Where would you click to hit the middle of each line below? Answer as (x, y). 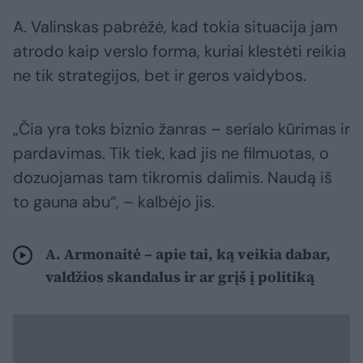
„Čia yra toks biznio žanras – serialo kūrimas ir (181, 129)
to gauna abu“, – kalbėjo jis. (114, 202)
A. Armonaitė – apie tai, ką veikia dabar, (188, 254)
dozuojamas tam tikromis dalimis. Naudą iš (173, 178)
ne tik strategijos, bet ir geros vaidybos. (160, 76)
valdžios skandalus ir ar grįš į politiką (180, 277)
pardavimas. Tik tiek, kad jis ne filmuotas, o (171, 154)
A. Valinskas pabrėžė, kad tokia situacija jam (175, 27)
